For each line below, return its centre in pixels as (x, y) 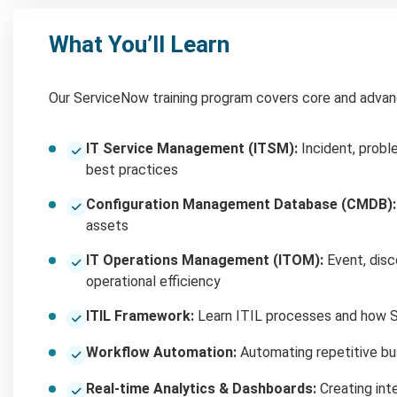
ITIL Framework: (140, 315)
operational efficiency (153, 281)
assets (107, 225)
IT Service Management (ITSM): (192, 148)
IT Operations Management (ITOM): (205, 260)
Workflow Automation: (161, 352)
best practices (132, 169)
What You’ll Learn (139, 44)
